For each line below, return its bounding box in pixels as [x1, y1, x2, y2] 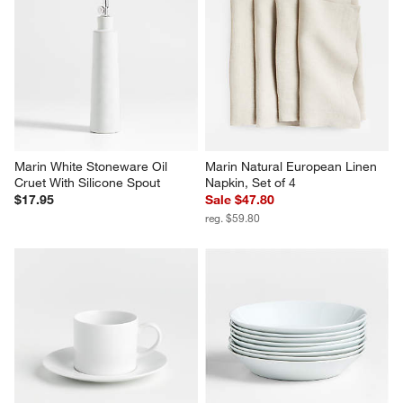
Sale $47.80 [205, 192, 274, 209]
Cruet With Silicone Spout [14, 175, 161, 192]
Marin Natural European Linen [205, 158, 381, 175]
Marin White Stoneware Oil [14, 158, 172, 175]
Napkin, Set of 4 [205, 175, 296, 192]
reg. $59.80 [205, 210, 260, 226]
